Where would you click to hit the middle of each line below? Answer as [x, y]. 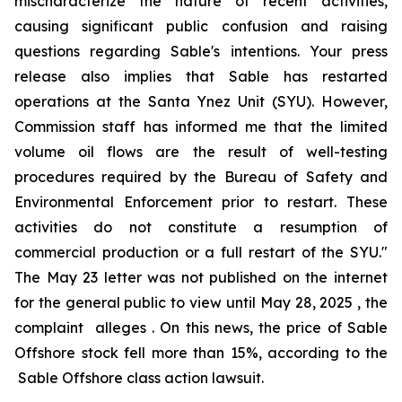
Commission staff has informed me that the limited [201, 127]
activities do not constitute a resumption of [201, 227]
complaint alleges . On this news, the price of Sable [201, 328]
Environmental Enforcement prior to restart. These [201, 202]
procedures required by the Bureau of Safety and [201, 177]
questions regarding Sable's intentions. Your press [201, 51]
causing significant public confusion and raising [201, 26]
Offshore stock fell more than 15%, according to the [201, 353]
